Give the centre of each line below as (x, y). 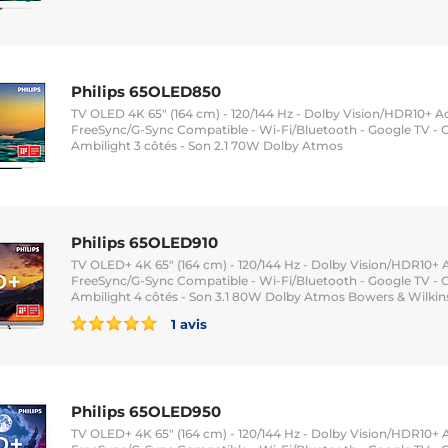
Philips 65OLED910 (144, 242)
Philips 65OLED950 (146, 411)
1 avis (187, 323)
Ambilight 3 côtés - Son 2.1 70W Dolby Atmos (207, 145)
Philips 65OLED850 (146, 91)
